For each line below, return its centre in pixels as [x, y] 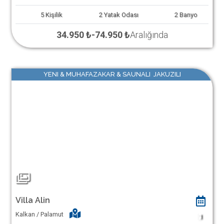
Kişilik [54, 14]
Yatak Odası [121, 14]
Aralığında [149, 35]
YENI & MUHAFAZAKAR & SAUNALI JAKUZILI [112, 74]
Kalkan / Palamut [39, 214]
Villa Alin [32, 200]
